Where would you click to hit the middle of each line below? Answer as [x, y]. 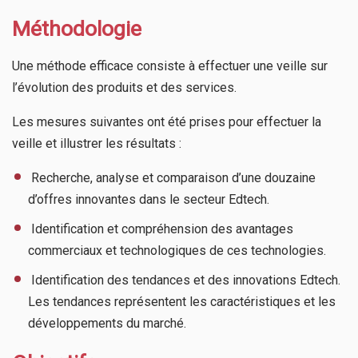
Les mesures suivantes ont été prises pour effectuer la [167, 122]
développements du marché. [107, 324]
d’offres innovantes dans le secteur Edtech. [149, 200]
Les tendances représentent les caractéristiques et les [182, 302]
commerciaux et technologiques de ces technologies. [177, 251]
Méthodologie [77, 29]
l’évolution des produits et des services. [124, 88]
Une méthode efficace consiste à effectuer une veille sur [170, 66]
